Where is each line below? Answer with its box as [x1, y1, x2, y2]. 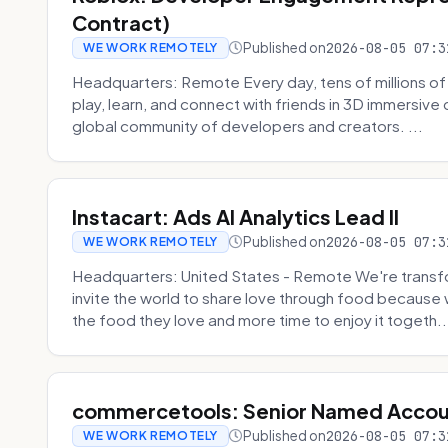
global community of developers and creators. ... [72, 116, 424, 135]
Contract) [72, 10, 171, 35]
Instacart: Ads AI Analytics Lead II [72, 204, 400, 229]
